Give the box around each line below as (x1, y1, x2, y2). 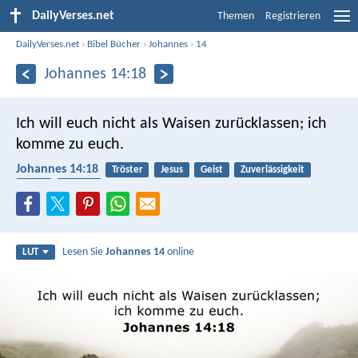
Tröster (111, 164, 143, 175)
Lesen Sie (62, 246, 106, 259)
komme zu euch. (16, 136, 124, 153)
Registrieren (265, 10, 320, 22)
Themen (217, 10, 254, 22)
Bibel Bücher (87, 38, 141, 50)
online (165, 246, 195, 259)
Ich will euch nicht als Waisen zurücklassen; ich (16, 115, 327, 132)
